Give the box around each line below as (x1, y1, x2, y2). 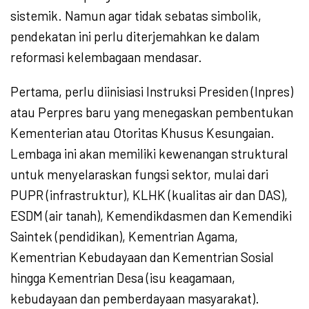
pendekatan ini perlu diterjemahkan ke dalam (10, 28, 259, 45)
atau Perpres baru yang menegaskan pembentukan (10, 104, 293, 121)
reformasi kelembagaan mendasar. (10, 49, 202, 66)
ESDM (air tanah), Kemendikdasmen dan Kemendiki (10, 208, 292, 224)
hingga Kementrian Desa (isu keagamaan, (10, 270, 235, 286)
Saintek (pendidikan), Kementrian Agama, (10, 228, 238, 245)
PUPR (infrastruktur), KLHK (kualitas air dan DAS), (10, 187, 288, 203)
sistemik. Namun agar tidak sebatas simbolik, (10, 8, 261, 24)
